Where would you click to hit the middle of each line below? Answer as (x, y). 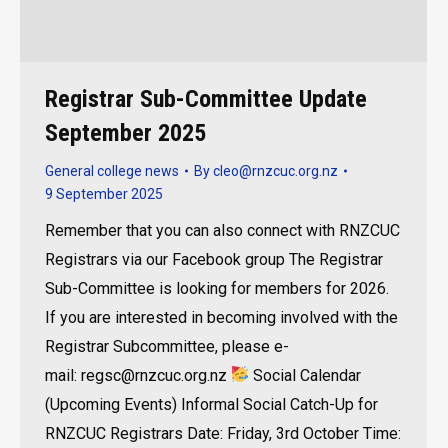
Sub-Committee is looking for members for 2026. (217, 288)
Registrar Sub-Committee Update (206, 98)
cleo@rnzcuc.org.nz (275, 170)
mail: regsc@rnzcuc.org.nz (138, 375)
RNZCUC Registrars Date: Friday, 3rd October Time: (223, 433)
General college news (112, 170)
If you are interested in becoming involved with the (221, 317)
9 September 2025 (104, 193)
